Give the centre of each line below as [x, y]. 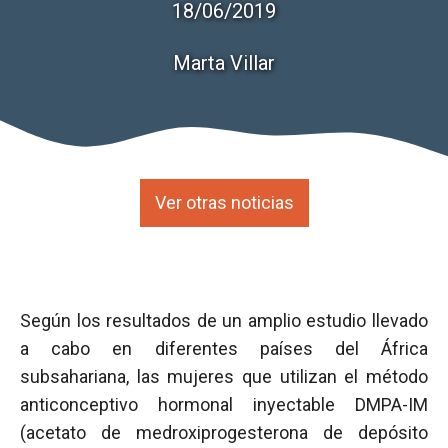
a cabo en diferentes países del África [224, 348]
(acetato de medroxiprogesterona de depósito [224, 432]
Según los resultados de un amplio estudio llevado [224, 320]
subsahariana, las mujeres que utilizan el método [224, 376]
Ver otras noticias [224, 202]
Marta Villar [224, 63]
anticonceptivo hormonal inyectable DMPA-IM [224, 404]
